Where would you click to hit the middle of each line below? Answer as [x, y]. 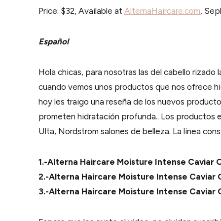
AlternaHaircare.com [162, 11]
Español [54, 41]
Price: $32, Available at [81, 11]
